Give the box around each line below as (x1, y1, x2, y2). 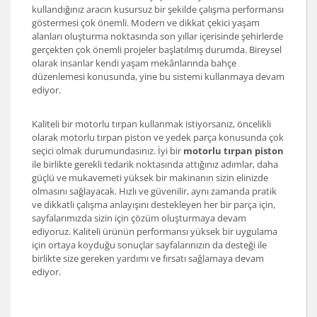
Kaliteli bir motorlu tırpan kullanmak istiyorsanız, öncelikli (32, 117, 271, 131)
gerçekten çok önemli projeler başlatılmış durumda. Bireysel (32, 43, 282, 57)
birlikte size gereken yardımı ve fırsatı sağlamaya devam (32, 252, 264, 265)
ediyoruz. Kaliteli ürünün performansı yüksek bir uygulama (32, 225, 277, 238)
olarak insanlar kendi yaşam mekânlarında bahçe (32, 57, 236, 70)
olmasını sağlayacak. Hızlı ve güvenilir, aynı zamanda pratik (32, 185, 277, 198)
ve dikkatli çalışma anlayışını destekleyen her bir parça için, (32, 198, 275, 212)
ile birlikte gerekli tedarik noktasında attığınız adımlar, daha (32, 158, 278, 171)
